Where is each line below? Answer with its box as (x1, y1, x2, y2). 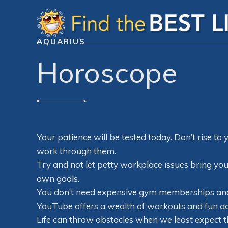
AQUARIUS (37, 37, 85, 46)
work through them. (37, 146, 116, 157)
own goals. (37, 173, 79, 184)
